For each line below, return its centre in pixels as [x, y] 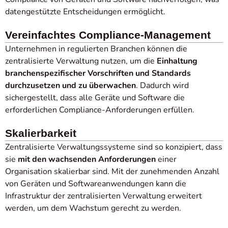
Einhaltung [177, 61]
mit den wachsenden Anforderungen [87, 159]
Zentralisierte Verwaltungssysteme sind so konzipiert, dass [114, 147]
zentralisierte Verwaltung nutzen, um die [81, 61]
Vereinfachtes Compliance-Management [108, 35]
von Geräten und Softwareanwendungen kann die [96, 184]
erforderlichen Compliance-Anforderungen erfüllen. [100, 110]
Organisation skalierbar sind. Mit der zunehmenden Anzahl [112, 172]
